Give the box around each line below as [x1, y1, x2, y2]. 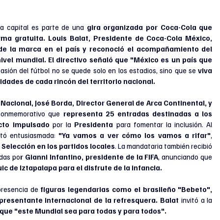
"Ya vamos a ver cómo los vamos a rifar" [58, 131, 211, 139]
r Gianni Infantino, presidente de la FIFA [20, 152, 159, 161]
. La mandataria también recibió [115, 141, 213, 150]
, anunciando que [158, 152, 213, 161]
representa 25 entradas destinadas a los [63, 109, 213, 118]
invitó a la [181, 195, 213, 204]
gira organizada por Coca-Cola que [86, 23, 213, 31]
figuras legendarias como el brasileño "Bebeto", [40, 185, 213, 193]
